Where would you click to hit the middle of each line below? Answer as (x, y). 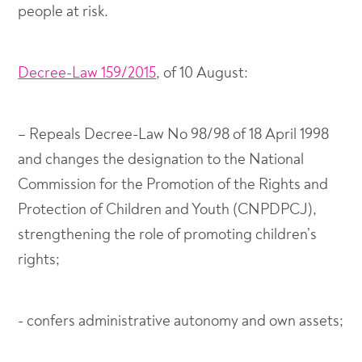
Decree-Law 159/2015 (87, 73)
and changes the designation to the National (161, 159)
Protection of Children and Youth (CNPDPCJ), (168, 209)
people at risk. (63, 11)
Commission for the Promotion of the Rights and (173, 184)
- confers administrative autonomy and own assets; (181, 321)
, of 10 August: (202, 73)
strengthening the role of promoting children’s (168, 234)
